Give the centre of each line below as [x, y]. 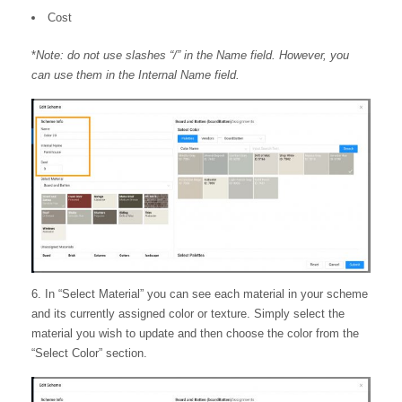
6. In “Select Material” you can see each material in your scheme [200, 293]
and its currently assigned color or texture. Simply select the [188, 313]
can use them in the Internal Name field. [135, 74]
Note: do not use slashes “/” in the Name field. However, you [192, 55]
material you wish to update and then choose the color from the [195, 333]
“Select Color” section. [89, 353]
